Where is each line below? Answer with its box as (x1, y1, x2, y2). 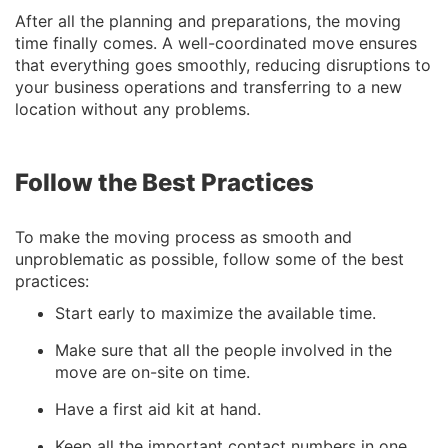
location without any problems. (15, 99, 250, 119)
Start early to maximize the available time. (55, 303, 376, 323)
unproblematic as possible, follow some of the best (15, 249, 404, 269)
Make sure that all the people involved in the (55, 340, 392, 360)
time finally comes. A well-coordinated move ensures (15, 33, 417, 53)
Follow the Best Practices (15, 168, 314, 197)
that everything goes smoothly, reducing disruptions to (15, 55, 431, 75)
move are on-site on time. (55, 362, 250, 382)
